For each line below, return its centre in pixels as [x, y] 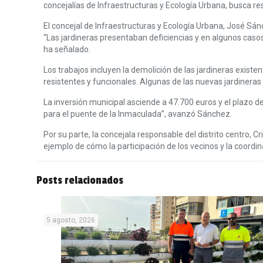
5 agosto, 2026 [71, 220]
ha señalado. [67, 49]
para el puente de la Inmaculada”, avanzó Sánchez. [138, 114]
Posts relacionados [80, 180]
